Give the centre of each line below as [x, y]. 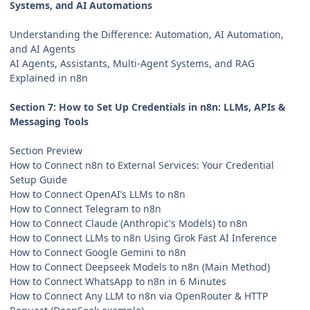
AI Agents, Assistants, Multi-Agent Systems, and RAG [132, 63]
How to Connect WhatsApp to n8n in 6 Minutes [118, 281]
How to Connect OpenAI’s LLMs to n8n [98, 194]
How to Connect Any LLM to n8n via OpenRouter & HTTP [139, 295]
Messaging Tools [49, 121]
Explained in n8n [49, 77]
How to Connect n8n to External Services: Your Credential [142, 165]
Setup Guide [38, 179]
